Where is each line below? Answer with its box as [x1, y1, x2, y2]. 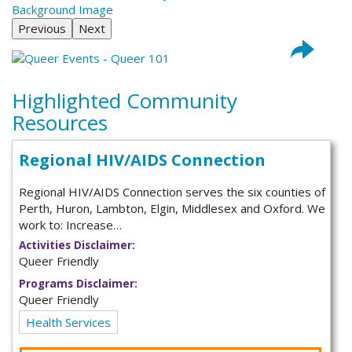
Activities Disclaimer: [19, 237, 136, 252]
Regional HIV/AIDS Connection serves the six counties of [19, 183, 326, 200]
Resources [12, 108, 108, 137]
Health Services [26, 314, 112, 331]
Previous [18, 20, 66, 36]
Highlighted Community [12, 86, 237, 115]
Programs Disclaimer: [19, 277, 138, 291]
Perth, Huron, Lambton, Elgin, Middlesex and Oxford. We [19, 200, 326, 216]
